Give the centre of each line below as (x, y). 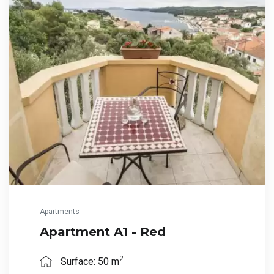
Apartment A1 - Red (103, 232)
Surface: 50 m (89, 262)
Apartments (60, 212)
